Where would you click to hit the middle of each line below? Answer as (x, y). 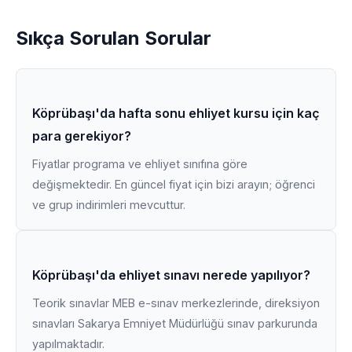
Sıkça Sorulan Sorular (114, 38)
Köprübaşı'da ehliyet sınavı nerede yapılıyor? (171, 275)
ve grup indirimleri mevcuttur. (109, 205)
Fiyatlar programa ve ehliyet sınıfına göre (140, 164)
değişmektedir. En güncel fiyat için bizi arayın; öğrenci (174, 184)
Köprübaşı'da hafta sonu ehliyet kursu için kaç (176, 113)
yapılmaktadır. (68, 344)
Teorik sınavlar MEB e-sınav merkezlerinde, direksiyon (176, 303)
